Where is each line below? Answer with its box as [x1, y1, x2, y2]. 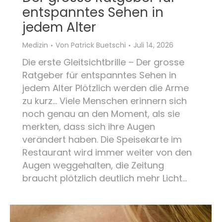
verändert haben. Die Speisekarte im [22, 133, 182, 146]
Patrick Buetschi [71, 40, 126, 51]
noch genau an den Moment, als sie [22, 108, 180, 120]
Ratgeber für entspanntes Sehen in [22, 69, 176, 82]
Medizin [22, 40, 48, 51]
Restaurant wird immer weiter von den [22, 146, 192, 159]
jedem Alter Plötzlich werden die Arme [22, 82, 189, 95]
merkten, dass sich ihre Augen [22, 120, 155, 133]
